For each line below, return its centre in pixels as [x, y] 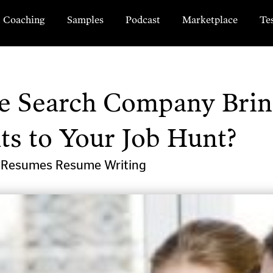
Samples [85, 20]
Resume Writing [101, 165]
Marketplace [210, 20]
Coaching [24, 20]
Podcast [143, 20]
